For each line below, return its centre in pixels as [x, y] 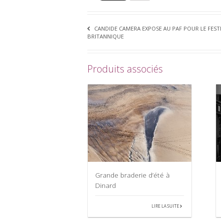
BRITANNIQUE [106, 36]
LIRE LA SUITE [166, 206]
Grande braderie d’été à [132, 175]
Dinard [106, 185]
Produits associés [125, 69]
